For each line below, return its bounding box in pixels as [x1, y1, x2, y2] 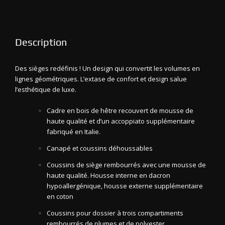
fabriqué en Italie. [47, 127, 100, 137]
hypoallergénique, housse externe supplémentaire [47, 181, 203, 191]
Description [15, 36, 67, 48]
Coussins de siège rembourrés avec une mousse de [47, 160, 206, 170]
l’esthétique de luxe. [15, 85, 76, 94]
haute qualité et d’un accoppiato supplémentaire [47, 117, 195, 126]
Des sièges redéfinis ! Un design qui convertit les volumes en [15, 64, 200, 73]
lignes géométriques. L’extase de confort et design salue [15, 74, 187, 84]
